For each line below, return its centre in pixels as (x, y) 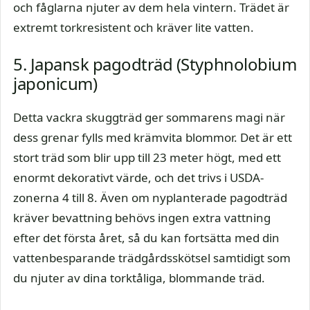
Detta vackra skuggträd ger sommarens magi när (149, 117)
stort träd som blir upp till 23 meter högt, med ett (147, 157)
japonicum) (55, 83)
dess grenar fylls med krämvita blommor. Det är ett (153, 137)
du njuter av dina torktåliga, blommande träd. (139, 278)
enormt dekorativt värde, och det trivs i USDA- (138, 177)
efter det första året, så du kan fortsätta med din (146, 238)
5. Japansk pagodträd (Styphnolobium (155, 64)
